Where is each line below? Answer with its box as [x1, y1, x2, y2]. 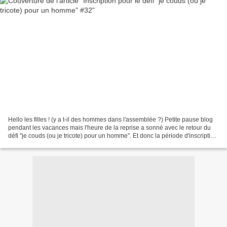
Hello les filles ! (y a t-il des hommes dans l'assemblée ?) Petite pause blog [8, 116, 213, 123]
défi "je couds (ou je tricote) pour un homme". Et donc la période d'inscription [8, 132, 217, 139]
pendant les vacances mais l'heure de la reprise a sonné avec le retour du [8, 124, 211, 131]
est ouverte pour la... [8, 140, 64, 147]
